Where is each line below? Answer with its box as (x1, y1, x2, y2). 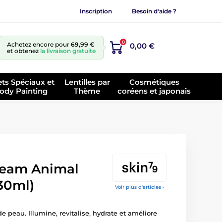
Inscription (80, 7, 112, 15)
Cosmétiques (129, 77, 179, 87)
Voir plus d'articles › (114, 184, 164, 190)
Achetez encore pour (7, 41, 71, 48)
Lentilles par (64, 77, 110, 87)
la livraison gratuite (40, 47, 96, 55)
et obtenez (7, 47, 40, 55)
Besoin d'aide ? (132, 7, 176, 15)
